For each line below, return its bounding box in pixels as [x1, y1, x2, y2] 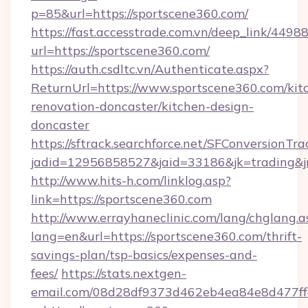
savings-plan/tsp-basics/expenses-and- [31, 247, 257, 263]
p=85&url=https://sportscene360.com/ [31, 5, 248, 21]
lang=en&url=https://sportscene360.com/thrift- [31, 228, 302, 244]
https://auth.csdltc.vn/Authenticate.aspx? [31, 61, 269, 77]
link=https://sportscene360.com [31, 191, 212, 207]
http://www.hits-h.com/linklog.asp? [31, 173, 231, 188]
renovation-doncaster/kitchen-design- [31, 98, 254, 114]
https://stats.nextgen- [61, 265, 186, 281]
